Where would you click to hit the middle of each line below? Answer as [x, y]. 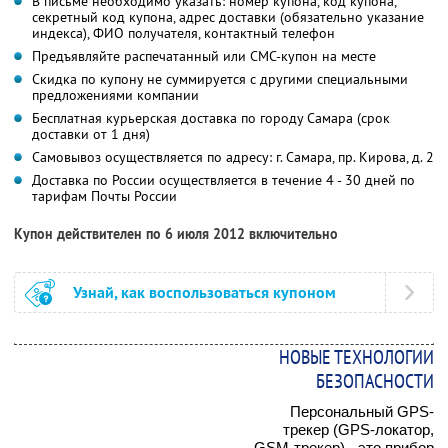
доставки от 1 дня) [91, 133]
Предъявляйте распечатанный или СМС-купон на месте [204, 55]
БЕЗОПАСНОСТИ [375, 380]
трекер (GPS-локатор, [358, 429]
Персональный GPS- [362, 411]
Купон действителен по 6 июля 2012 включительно [176, 233]
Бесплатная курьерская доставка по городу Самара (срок [211, 117]
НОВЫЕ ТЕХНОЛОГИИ [356, 356]
